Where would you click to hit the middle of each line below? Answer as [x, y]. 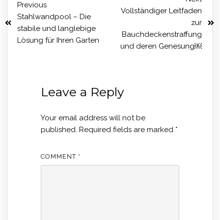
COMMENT [59, 157]
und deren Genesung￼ [161, 46]
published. [59, 130]
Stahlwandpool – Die [54, 17]
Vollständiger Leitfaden [161, 11]
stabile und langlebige [56, 28]
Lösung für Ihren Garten [58, 40]
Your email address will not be [93, 118]
